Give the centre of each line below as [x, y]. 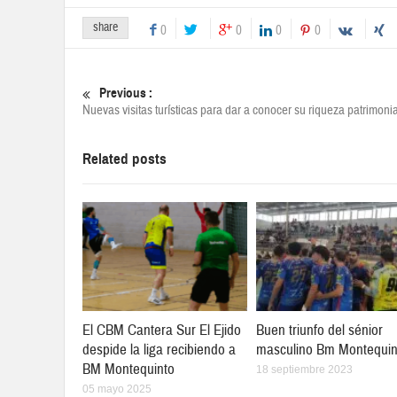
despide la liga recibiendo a [159, 349]
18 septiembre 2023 [304, 369]
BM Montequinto [128, 369]
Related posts [125, 159]
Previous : [126, 93]
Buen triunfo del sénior [319, 330]
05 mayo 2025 [117, 389]
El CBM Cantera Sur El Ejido [162, 330]
